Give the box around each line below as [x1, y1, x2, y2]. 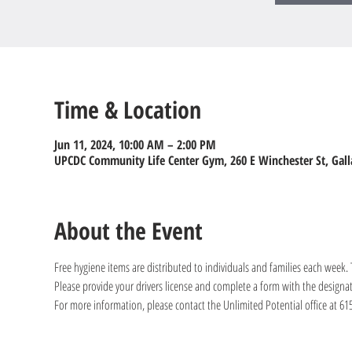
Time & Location [53, 93, 201, 126]
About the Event [53, 214, 203, 247]
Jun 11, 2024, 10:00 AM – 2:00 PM [53, 136, 216, 153]
